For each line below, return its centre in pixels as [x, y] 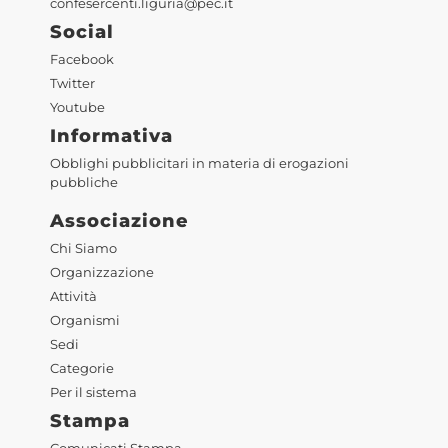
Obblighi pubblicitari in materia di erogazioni [199, 164]
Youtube [77, 108]
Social [82, 32]
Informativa [111, 136]
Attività [73, 297]
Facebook [82, 60]
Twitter [72, 84]
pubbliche [84, 183]
